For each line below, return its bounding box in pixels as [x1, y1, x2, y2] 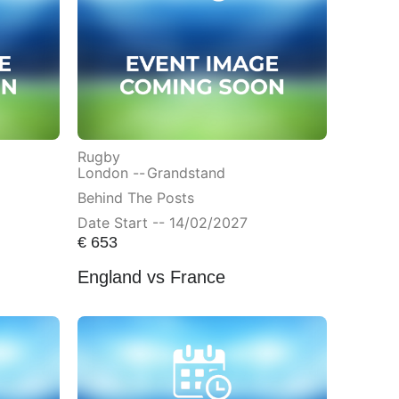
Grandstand [146, 163, 225, 182]
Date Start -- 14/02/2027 [77, 213, 248, 232]
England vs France [77, 267, 225, 288]
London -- [77, 163, 145, 182]
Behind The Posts [77, 188, 194, 207]
